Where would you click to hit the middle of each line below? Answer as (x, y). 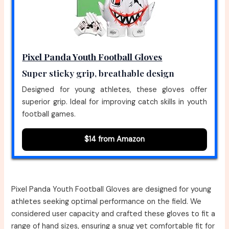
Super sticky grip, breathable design (98, 73)
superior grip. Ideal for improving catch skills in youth (114, 102)
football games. (49, 114)
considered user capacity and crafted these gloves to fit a (113, 214)
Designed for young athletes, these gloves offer (114, 90)
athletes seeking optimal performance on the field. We (107, 201)
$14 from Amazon (114, 140)
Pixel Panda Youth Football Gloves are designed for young (111, 189)
